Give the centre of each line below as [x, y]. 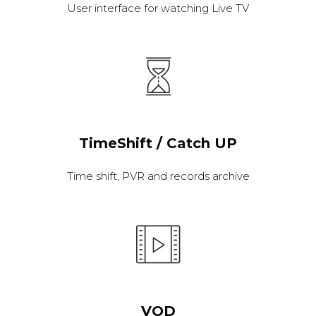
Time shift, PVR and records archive [158, 176]
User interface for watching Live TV [158, 8]
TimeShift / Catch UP [158, 144]
